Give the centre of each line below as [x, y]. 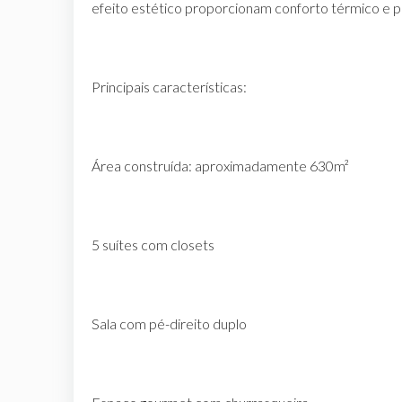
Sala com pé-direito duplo [169, 323]
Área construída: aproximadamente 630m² [220, 165]
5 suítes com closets [153, 244]
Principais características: [169, 86]
